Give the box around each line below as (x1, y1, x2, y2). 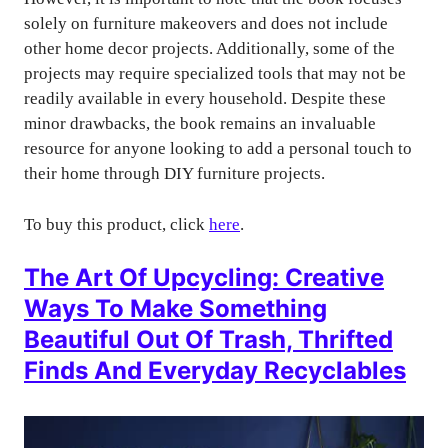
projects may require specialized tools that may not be (24, 64, 406, 84)
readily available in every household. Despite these (24, 89, 386, 109)
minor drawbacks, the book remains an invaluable (24, 114, 376, 134)
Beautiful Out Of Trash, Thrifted (24, 325, 393, 355)
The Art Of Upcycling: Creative (24, 263, 384, 293)
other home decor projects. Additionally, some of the (24, 39, 395, 59)
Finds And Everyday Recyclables (24, 356, 406, 386)
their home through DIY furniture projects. (24, 164, 325, 184)
